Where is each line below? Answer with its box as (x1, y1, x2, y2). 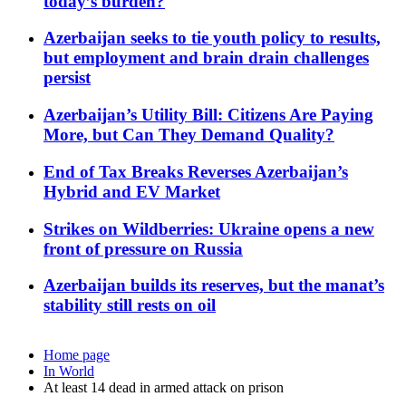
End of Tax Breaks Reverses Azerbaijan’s (43, 161, 348, 181)
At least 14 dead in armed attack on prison (43, 380, 284, 396)
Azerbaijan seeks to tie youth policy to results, (43, 28, 381, 48)
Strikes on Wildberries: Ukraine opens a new (43, 218, 374, 238)
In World (43, 363, 94, 380)
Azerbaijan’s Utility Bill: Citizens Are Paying (43, 105, 373, 125)
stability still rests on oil (43, 295, 216, 315)
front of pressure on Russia (43, 238, 243, 258)
